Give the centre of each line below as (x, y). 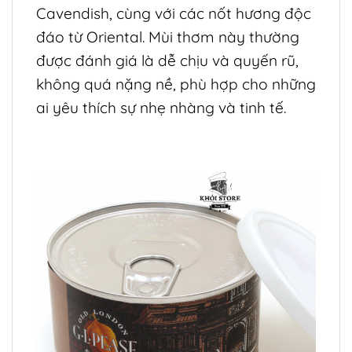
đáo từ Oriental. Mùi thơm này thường (168, 37)
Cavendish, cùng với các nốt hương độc (174, 14)
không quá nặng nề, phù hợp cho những (176, 84)
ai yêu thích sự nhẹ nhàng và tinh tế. (161, 108)
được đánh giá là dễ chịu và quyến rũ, (167, 61)
